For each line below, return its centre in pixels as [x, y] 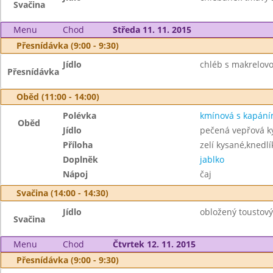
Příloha [78, 145]
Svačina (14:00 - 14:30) [62, 193]
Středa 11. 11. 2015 [152, 30]
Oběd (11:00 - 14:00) [58, 97]
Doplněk [81, 159]
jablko [212, 159]
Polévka [80, 115]
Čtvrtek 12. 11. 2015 [154, 244]
